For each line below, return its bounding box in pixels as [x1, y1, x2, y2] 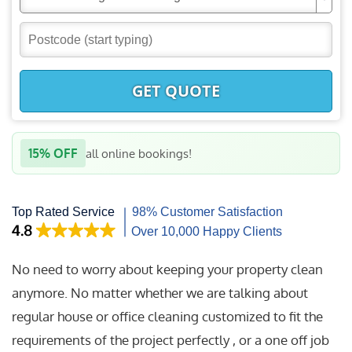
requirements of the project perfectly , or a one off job [12, 332, 329, 348]
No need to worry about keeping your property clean [12, 261, 323, 277]
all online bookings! [86, 145, 192, 161]
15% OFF [28, 145, 78, 161]
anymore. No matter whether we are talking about [12, 284, 308, 301]
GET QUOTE [132, 80, 220, 101]
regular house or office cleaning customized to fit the [12, 308, 323, 324]
